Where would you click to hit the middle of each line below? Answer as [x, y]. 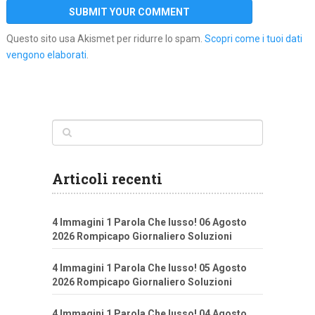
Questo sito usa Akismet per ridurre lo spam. [105, 39]
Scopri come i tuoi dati [253, 39]
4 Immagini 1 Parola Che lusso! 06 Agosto [149, 223]
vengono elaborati [46, 55]
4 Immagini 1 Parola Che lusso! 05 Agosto [149, 268]
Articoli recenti [107, 179]
